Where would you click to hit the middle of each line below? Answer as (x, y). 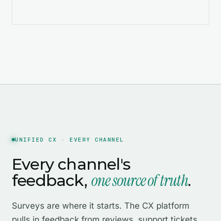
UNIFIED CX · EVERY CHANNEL (70, 139)
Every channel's (71, 164)
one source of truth (140, 180)
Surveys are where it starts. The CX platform (101, 205)
